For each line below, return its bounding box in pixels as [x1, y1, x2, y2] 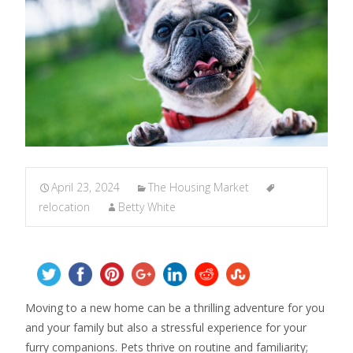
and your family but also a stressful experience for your [25, 320, 307, 335]
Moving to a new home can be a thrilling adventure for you [25, 300, 325, 315]
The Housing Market [148, 180, 249, 195]
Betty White [118, 199, 176, 214]
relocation [39, 199, 90, 214]
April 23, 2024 [51, 180, 120, 195]
